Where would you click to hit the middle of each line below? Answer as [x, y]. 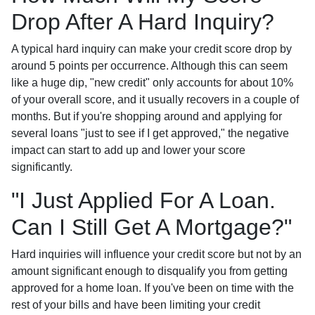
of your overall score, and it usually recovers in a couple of [155, 99]
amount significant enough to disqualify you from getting [149, 271]
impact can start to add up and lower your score [128, 150]
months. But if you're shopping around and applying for [147, 116]
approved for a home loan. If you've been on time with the [153, 288]
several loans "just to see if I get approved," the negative [150, 133]
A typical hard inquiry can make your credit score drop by [152, 49]
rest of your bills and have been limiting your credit [136, 304]
